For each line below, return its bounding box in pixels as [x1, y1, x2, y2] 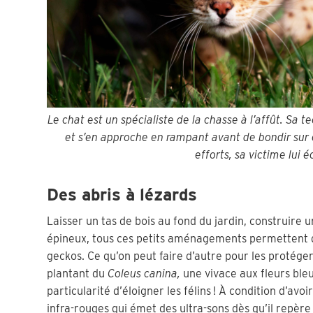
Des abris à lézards [47, 184, 198, 205]
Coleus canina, [108, 266, 181, 280]
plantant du [47, 266, 108, 280]
